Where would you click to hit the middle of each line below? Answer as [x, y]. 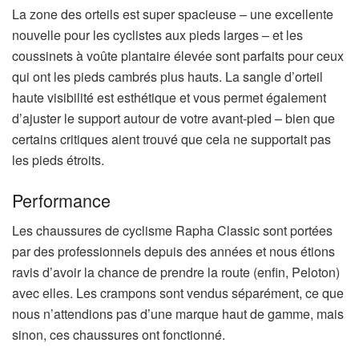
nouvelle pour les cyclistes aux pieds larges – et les [157, 35]
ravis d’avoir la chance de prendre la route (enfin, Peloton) [176, 272]
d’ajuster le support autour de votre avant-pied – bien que [173, 119]
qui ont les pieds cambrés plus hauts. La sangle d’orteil [167, 77]
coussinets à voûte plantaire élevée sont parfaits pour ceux [178, 56]
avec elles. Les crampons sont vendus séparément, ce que [178, 293]
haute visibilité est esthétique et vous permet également [169, 98]
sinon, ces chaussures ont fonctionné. [119, 335]
